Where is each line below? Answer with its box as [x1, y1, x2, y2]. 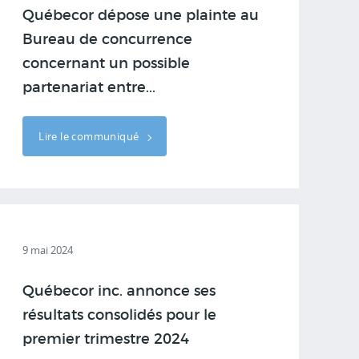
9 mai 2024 [22, 243, 74, 257]
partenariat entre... [22, 81, 156, 95]
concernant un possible [22, 57, 191, 71]
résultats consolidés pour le [22, 309, 217, 323]
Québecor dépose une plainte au [22, 9, 260, 23]
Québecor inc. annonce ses [22, 284, 216, 299]
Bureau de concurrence [22, 33, 193, 47]
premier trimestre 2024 [22, 333, 190, 347]
